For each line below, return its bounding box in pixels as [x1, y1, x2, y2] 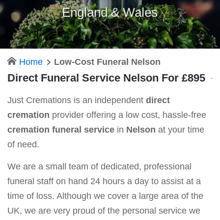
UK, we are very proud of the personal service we [7, 205, 200, 216]
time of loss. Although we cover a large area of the [7, 191, 203, 201]
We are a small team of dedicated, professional [7, 161, 192, 171]
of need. [7, 139, 39, 149]
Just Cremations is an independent [7, 95, 146, 105]
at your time [156, 124, 204, 135]
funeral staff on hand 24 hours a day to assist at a [7, 176, 201, 186]
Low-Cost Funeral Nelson [54, 56, 161, 67]
